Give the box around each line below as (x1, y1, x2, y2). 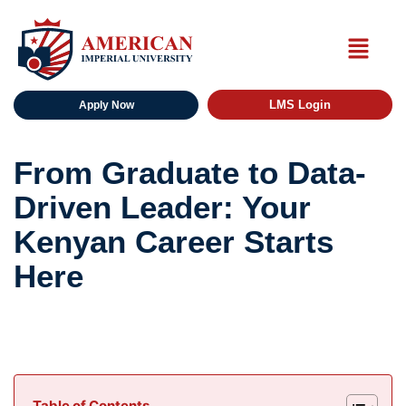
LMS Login (269, 98, 331, 112)
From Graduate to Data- (14, 155, 366, 191)
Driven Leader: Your (14, 189, 311, 226)
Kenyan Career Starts (14, 224, 333, 260)
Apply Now (78, 98, 134, 111)
